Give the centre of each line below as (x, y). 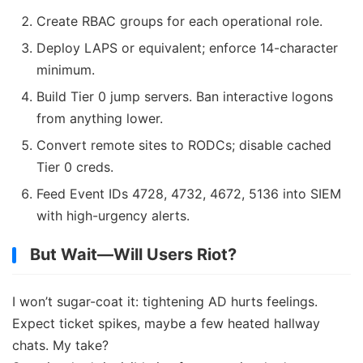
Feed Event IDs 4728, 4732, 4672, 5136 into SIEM (189, 193)
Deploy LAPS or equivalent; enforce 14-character (187, 47)
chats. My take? (60, 345)
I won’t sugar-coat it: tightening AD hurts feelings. (165, 301)
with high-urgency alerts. (113, 215)
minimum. (66, 69)
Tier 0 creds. (75, 167)
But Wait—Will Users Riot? (133, 254)
